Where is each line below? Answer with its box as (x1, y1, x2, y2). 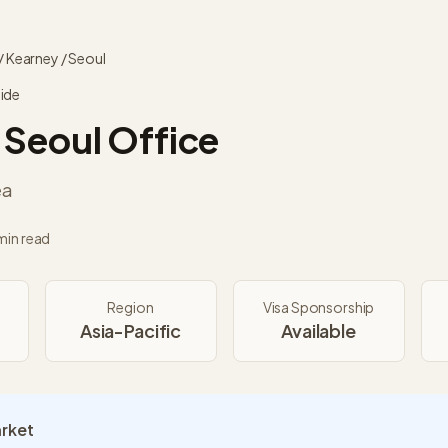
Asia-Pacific (79, 319, 182, 342)
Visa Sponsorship (262, 298, 375, 316)
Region (107, 298, 154, 316)
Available (281, 319, 356, 342)
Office (101, 117, 220, 162)
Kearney (5, 49, 59, 67)
